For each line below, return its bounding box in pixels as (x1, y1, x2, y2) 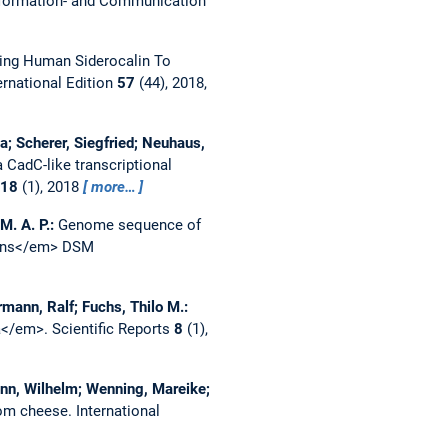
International (75, 401, 160, 420)
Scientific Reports (51, 319, 174, 338)
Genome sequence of (57, 215, 201, 234)
